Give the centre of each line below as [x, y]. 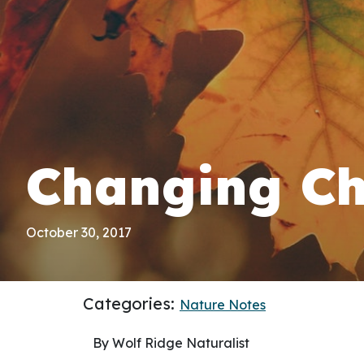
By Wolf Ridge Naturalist [171, 342]
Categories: [131, 303]
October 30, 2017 [79, 232]
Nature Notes [223, 304]
